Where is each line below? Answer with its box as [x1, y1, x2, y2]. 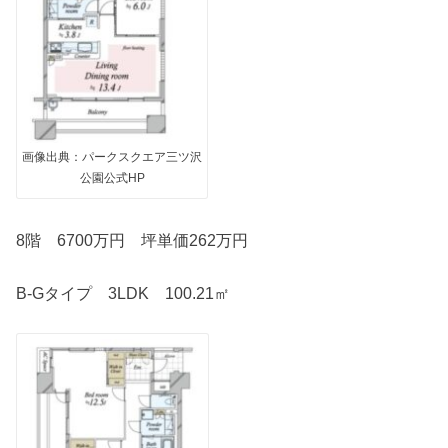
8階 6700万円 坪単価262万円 [16, 231, 249, 250]
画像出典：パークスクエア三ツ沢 [22, 149, 203, 164]
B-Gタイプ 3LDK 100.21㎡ [16, 283, 231, 302]
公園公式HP [79, 170, 145, 185]
